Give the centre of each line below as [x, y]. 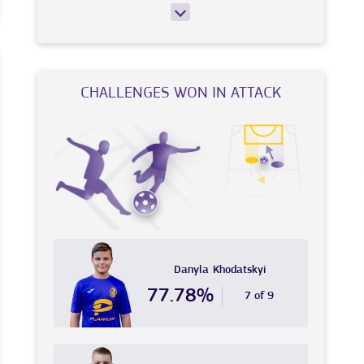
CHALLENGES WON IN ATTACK [180, 93]
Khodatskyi [239, 271]
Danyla [191, 271]
